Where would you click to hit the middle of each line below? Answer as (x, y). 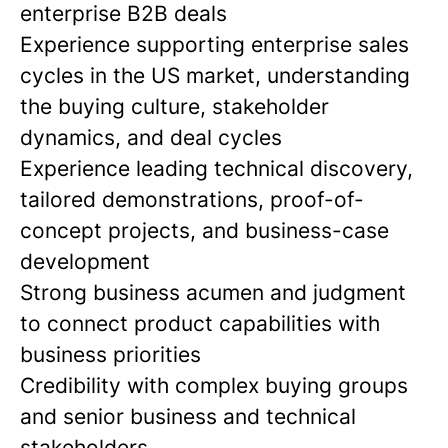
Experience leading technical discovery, (216, 169)
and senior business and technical (188, 417)
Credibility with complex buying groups (214, 386)
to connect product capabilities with (200, 324)
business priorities (110, 355)
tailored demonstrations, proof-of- (192, 200)
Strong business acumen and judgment (213, 293)
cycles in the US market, (143, 76)
